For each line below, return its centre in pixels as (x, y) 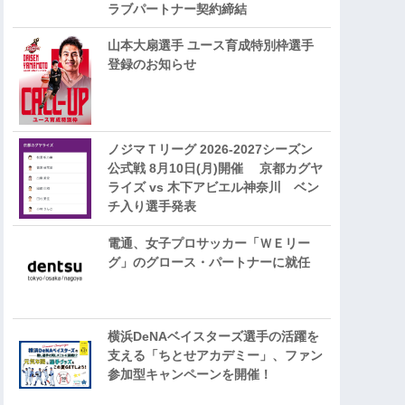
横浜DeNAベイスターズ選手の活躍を (213, 336)
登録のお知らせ (152, 64)
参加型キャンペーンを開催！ (190, 374)
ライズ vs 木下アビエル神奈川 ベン (213, 187)
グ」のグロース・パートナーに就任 (209, 262)
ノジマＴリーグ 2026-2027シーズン (210, 149)
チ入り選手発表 (152, 206)
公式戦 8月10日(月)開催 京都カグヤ (215, 168)
